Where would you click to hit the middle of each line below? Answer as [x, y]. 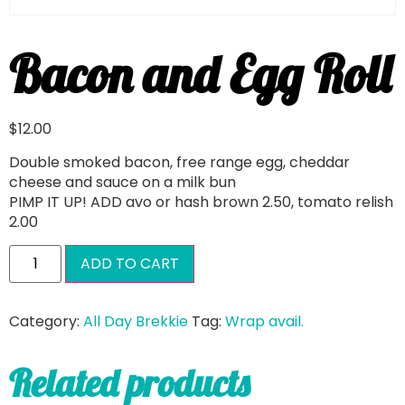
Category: [46, 322]
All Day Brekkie [136, 322]
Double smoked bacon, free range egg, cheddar [179, 162]
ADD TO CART [130, 264]
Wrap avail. [264, 322]
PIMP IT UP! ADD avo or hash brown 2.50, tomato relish [201, 202]
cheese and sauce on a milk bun [122, 182]
